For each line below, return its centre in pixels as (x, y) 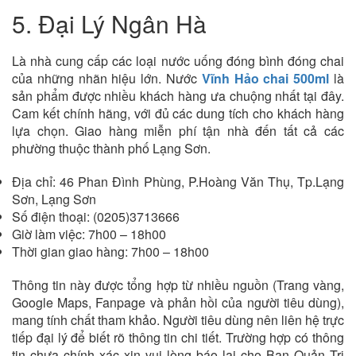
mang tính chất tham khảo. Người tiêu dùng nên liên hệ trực (178, 319)
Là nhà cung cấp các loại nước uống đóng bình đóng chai (178, 60)
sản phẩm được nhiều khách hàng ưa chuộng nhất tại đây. (178, 95)
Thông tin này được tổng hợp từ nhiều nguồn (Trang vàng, (178, 284)
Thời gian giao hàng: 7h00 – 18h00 (110, 251)
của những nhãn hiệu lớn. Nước (107, 78)
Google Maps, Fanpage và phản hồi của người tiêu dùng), (178, 302)
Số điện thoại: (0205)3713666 (96, 216)
